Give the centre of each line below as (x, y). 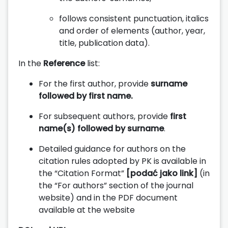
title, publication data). (104, 43)
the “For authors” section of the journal (116, 185)
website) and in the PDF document (108, 197)
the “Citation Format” (82, 173)
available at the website (87, 210)
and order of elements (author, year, (132, 31)
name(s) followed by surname (101, 128)
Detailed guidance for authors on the (112, 149)
